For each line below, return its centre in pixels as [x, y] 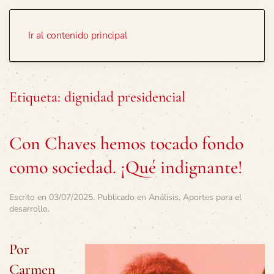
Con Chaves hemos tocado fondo [126, 143]
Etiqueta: [37, 97]
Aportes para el [212, 197]
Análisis [164, 197]
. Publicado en [121, 197]
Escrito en [29, 197]
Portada [209, 31]
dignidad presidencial [125, 97]
